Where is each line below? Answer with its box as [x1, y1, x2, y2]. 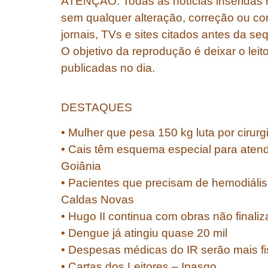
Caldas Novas [61, 193, 134, 206]
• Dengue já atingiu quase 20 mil [61, 227, 227, 240]
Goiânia [61, 160, 101, 173]
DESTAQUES [61, 100, 132, 114]
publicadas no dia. [61, 61, 155, 74]
